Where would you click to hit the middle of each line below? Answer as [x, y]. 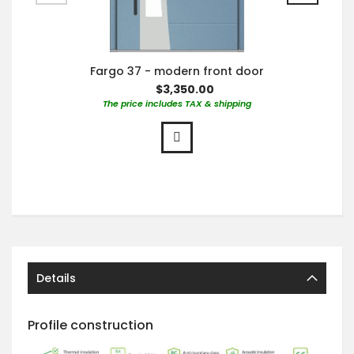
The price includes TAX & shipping [177, 103]
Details [56, 278]
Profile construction [90, 325]
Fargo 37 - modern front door [177, 71]
